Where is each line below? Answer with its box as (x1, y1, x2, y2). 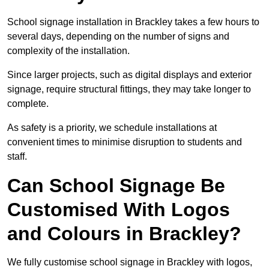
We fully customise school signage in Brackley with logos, (7, 257, 252, 268)
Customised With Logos (7, 199, 230, 221)
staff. (7, 151, 27, 162)
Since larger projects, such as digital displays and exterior (7, 70, 252, 80)
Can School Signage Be (7, 175, 225, 197)
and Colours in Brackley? (7, 223, 241, 245)
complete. (7, 98, 51, 109)
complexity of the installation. (7, 46, 130, 56)
